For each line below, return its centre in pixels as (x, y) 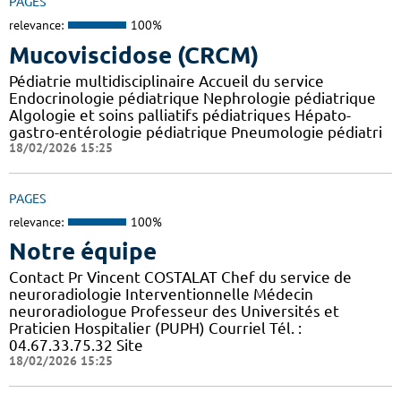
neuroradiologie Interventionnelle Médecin (161, 294)
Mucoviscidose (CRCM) (134, 55)
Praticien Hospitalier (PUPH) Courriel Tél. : (155, 328)
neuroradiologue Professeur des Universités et (174, 311)
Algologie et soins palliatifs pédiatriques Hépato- (180, 115)
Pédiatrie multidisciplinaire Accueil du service (166, 81)
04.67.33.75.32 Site (76, 346)
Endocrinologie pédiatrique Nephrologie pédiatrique (192, 98)
